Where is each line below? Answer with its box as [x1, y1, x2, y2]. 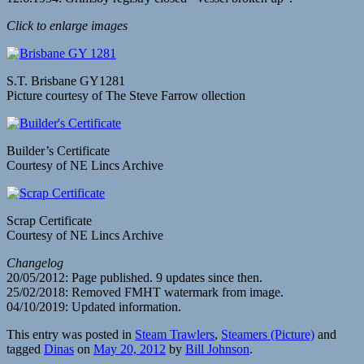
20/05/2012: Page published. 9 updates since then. [6, 270, 262, 284]
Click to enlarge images [6, 18, 128, 32]
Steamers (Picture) [221, 327, 314, 341]
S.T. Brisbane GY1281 [6, 73, 125, 88]
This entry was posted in [6, 327, 135, 341]
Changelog [6, 255, 63, 270]
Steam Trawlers [135, 327, 214, 341]
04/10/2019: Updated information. [6, 299, 181, 314]
